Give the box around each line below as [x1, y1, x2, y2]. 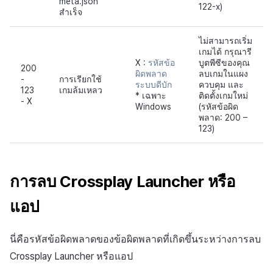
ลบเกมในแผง [199, 68, 248, 79]
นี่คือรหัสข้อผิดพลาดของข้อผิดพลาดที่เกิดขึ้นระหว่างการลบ [10, 233, 261, 246]
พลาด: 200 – [199, 112, 247, 122]
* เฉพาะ [135, 90, 166, 101]
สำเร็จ [59, 7, 82, 17]
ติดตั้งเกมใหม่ [199, 90, 248, 101]
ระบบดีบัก [135, 79, 172, 90]
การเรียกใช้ [59, 74, 102, 84]
